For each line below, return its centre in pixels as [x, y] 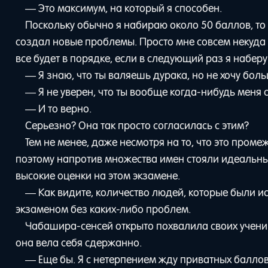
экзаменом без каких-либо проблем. [103, 209]
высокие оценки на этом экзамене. [98, 176]
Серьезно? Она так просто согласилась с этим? [137, 125]
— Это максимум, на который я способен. [123, 8]
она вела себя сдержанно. [79, 243]
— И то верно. [58, 109]
